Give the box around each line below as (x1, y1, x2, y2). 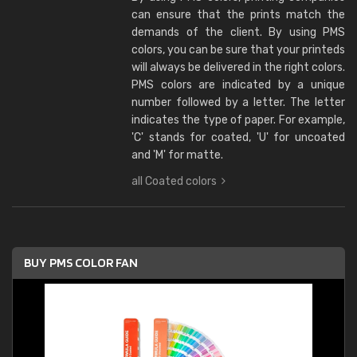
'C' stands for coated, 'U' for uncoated (131, 131, 345, 144)
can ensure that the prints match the (131, 8, 345, 22)
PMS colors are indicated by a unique (131, 78, 345, 92)
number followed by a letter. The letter (131, 96, 345, 109)
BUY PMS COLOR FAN (24, 255, 138, 270)
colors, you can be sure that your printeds (131, 43, 345, 57)
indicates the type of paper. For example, (131, 113, 345, 127)
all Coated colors (131, 175, 217, 188)
